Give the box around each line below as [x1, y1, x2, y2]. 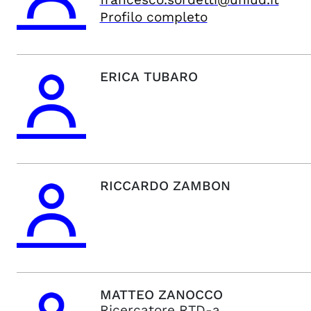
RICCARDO [99, 178, 169, 194]
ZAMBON [172, 178, 230, 194]
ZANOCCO [158, 287, 223, 303]
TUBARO [143, 69, 198, 85]
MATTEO [99, 287, 154, 303]
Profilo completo [99, 9, 208, 25]
